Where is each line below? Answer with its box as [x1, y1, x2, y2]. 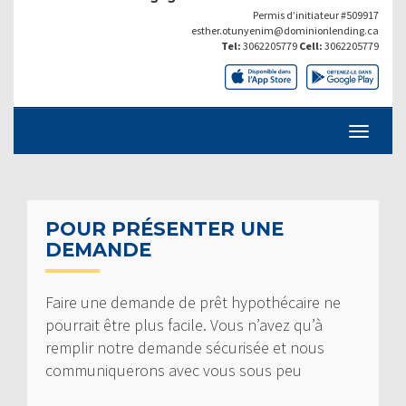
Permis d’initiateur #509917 [253, 7, 379, 22]
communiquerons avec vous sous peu [45, 360, 302, 382]
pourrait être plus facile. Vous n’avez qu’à [45, 314, 323, 336]
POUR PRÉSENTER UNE [45, 217, 284, 241]
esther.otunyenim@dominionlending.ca [191, 23, 379, 37]
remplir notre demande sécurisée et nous [45, 337, 324, 359]
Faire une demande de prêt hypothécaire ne [45, 292, 341, 314]
